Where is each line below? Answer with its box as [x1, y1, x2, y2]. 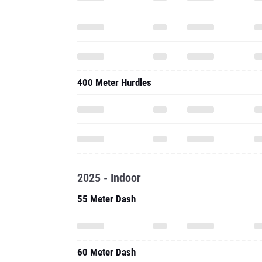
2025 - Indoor [77, 171, 141, 185]
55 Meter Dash [77, 193, 136, 205]
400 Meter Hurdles [77, 77, 151, 88]
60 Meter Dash [77, 246, 136, 258]
